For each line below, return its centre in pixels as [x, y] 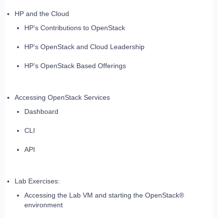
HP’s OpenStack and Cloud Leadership [84, 47]
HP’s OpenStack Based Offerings [75, 66]
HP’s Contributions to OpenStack [75, 28]
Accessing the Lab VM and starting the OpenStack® [104, 195]
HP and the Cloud [42, 14]
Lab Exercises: [37, 181]
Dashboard [41, 112]
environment [44, 205]
